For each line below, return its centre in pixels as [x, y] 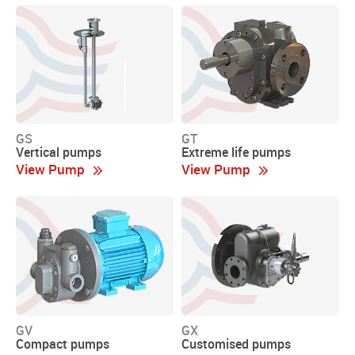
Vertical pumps [59, 153]
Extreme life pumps [236, 153]
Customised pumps [236, 344]
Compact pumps [63, 344]
